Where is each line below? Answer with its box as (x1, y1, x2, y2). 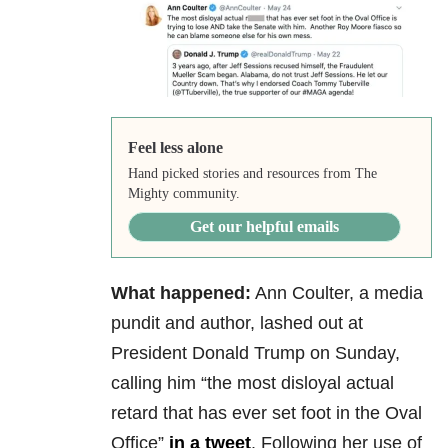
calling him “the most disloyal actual (111, 373, 394, 394)
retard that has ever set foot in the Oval (111, 403, 422, 424)
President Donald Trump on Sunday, (111, 343, 400, 364)
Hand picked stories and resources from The (127, 166, 377, 182)
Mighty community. (127, 186, 240, 202)
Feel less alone (127, 139, 223, 157)
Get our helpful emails (189, 218, 339, 236)
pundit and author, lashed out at (111, 313, 363, 334)
